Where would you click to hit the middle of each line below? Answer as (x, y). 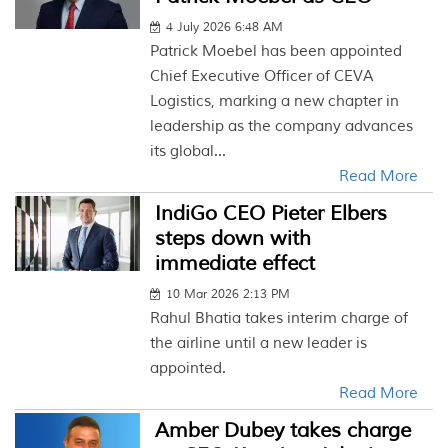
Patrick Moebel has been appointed (276, 51)
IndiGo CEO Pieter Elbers (271, 213)
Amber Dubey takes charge (283, 430)
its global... (188, 151)
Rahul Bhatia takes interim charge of (279, 318)
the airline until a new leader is (259, 343)
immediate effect (235, 263)
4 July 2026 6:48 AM (225, 27)
